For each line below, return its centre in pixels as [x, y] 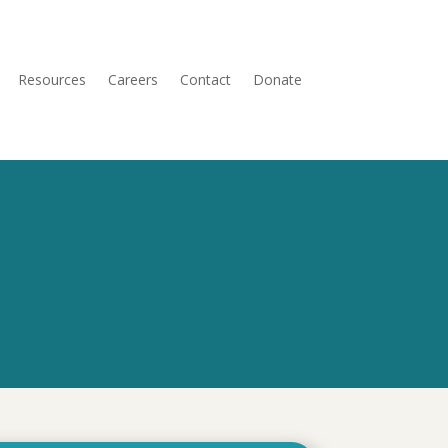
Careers [132, 79]
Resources [51, 79]
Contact [205, 79]
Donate [277, 79]
